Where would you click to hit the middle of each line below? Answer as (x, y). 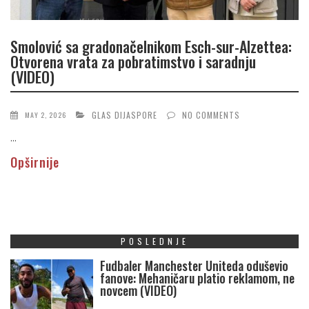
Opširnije (35, 162)
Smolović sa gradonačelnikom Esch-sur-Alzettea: (151, 46)
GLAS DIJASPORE (124, 115)
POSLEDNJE (154, 241)
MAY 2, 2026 (46, 115)
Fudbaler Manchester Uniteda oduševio (194, 266)
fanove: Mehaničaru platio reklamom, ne (197, 278)
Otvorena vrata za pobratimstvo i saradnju (133, 61)
